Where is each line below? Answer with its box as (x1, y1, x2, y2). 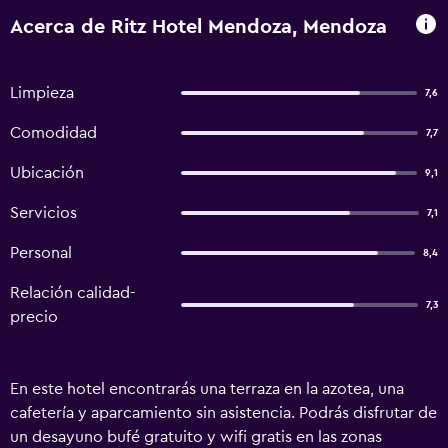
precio (10, 309, 58, 325)
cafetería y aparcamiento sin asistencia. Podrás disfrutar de (10, 405, 437, 421)
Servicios (10, 205, 77, 221)
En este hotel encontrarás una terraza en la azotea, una (10, 381, 404, 397)
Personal (10, 245, 72, 261)
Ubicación (10, 165, 84, 181)
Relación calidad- (10, 285, 136, 301)
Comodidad (10, 125, 97, 141)
